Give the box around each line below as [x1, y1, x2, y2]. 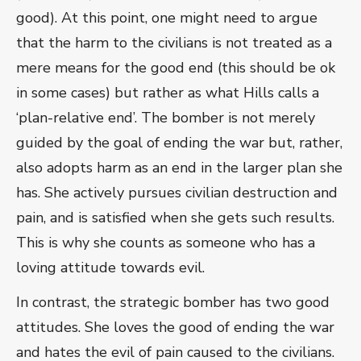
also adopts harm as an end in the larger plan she [16, 158, 342, 178]
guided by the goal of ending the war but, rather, [16, 133, 342, 153]
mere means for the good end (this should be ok [16, 58, 335, 78]
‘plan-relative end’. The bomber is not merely [16, 108, 315, 128]
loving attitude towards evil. [16, 258, 205, 278]
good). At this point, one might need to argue [16, 8, 317, 28]
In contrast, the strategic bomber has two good [16, 293, 330, 313]
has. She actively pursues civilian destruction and [16, 183, 338, 203]
